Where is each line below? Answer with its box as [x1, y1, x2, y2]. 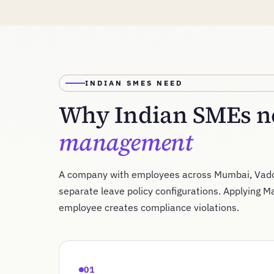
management [59, 127, 193, 158]
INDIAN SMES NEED [85, 78, 183, 87]
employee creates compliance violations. [59, 201, 239, 213]
